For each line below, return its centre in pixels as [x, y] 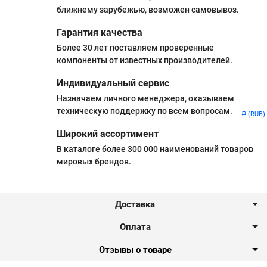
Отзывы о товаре [135, 250]
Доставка [135, 204]
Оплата [135, 227]
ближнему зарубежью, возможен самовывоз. [148, 9]
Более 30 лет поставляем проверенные [135, 47]
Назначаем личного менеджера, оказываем [145, 98]
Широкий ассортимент [108, 133]
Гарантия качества [100, 32]
